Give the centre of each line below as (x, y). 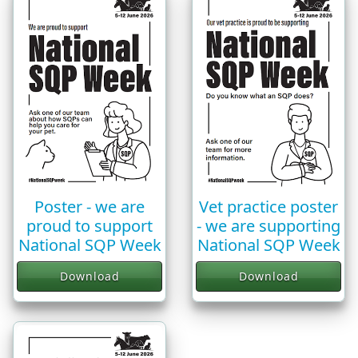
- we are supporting (268, 225)
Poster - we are (89, 207)
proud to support (89, 226)
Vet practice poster (268, 206)
